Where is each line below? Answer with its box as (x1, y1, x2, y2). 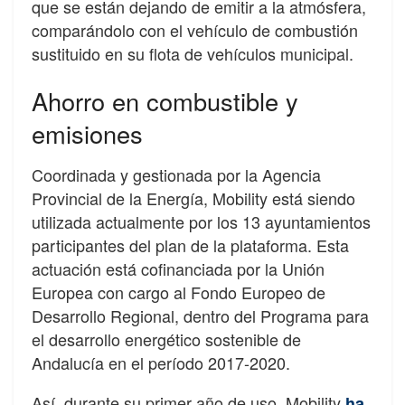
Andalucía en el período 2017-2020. (32, 350, 290, 374)
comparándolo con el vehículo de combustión (32, 17, 358, 42)
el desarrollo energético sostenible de (32, 326, 301, 351)
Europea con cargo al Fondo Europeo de (32, 279, 325, 304)
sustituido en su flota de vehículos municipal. (32, 41, 353, 65)
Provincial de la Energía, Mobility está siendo (32, 185, 355, 210)
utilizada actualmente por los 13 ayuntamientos (32, 209, 371, 233)
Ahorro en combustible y (32, 83, 298, 119)
